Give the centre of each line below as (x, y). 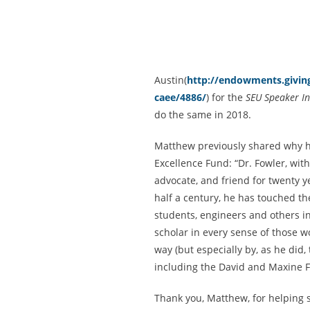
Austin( (171, 80)
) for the (226, 97)
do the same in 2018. (203, 115)
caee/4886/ (180, 97)
